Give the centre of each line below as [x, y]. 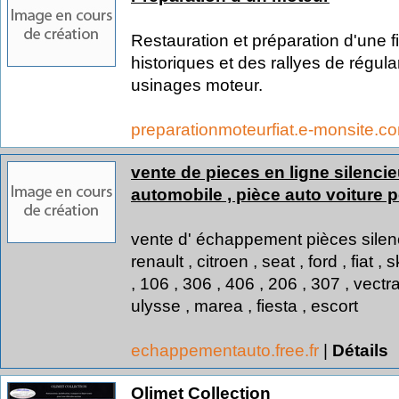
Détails [360, 350]
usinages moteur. [197, 85]
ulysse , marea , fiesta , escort [244, 305]
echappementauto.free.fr [227, 350]
